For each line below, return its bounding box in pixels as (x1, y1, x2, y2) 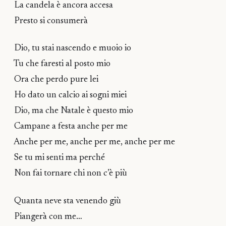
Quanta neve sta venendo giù (12, 196, 121, 206)
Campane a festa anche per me (12, 122, 128, 132)
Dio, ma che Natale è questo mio (12, 106, 133, 116)
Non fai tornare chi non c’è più (12, 169, 127, 179)
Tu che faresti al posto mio (12, 60, 110, 69)
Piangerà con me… (12, 212, 82, 221)
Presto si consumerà (12, 16, 88, 26)
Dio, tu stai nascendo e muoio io (12, 44, 131, 53)
